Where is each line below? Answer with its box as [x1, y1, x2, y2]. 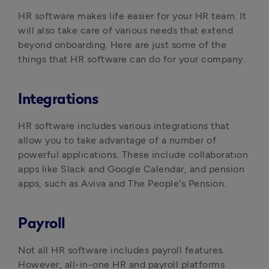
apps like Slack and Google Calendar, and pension [18, 163, 244, 175]
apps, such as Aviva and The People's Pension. [18, 178, 226, 189]
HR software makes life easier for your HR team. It [18, 10, 246, 22]
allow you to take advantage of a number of [18, 134, 216, 146]
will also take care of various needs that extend [18, 25, 233, 36]
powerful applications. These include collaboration [18, 149, 248, 160]
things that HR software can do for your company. [18, 53, 245, 65]
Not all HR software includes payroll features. [18, 244, 225, 256]
